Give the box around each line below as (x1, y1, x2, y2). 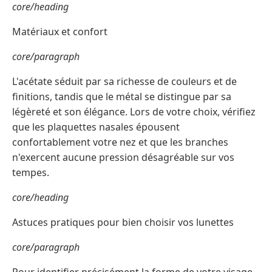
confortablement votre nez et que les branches (12, 135, 228, 149)
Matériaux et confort (12, 25, 107, 39)
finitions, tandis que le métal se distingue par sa (12, 90, 231, 104)
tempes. (12, 166, 49, 180)
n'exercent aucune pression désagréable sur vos (12, 151, 234, 165)
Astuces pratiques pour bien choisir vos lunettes (12, 216, 234, 229)
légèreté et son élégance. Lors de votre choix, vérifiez (12, 105, 256, 119)
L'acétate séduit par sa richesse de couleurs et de (12, 75, 237, 89)
